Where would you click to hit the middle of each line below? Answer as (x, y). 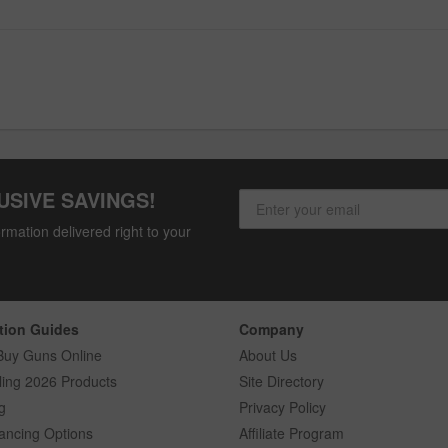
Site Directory (281, 380)
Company (271, 328)
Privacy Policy (282, 406)
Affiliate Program (291, 432)
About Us (268, 354)
